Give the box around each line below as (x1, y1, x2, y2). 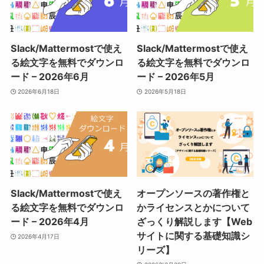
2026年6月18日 (18, 87, 60, 95)
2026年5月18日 (144, 87, 186, 95)
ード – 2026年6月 (10, 71, 89, 83)
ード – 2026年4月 (10, 216, 89, 228)
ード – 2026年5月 (137, 71, 215, 83)
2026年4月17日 (18, 232, 60, 240)
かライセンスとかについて (137, 202, 250, 214)
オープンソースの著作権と (137, 187, 250, 200)
